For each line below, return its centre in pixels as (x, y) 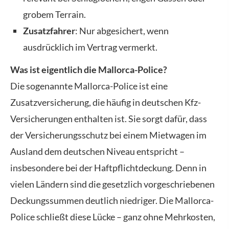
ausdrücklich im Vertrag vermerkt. (90, 47)
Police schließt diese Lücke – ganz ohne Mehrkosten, (113, 217)
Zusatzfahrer (49, 31)
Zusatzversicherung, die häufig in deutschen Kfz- (106, 102)
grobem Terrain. (54, 15)
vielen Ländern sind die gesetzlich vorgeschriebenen (112, 184)
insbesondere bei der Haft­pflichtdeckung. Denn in (108, 168)
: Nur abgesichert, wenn (122, 31)
